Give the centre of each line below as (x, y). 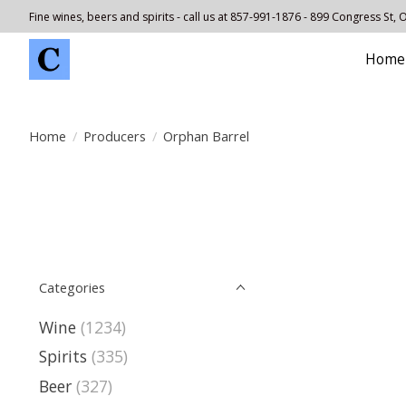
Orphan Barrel (206, 135)
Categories (72, 287)
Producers (114, 135)
